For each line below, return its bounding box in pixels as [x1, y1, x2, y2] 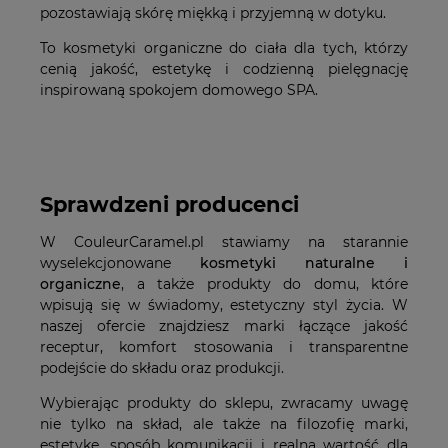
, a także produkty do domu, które [121, 275, 408, 294]
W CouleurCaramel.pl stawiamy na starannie [40, 233, 408, 252]
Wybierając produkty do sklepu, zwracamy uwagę [40, 394, 408, 413]
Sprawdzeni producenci [40, 192, 299, 218]
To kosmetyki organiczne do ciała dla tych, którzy [40, 38, 408, 57]
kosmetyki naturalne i [200, 254, 408, 273]
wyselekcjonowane [40, 254, 200, 273]
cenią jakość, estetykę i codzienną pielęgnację [40, 59, 408, 78]
